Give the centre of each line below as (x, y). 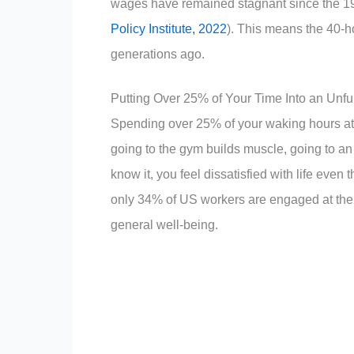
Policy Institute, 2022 (169, 28)
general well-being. (164, 224)
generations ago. (158, 54)
